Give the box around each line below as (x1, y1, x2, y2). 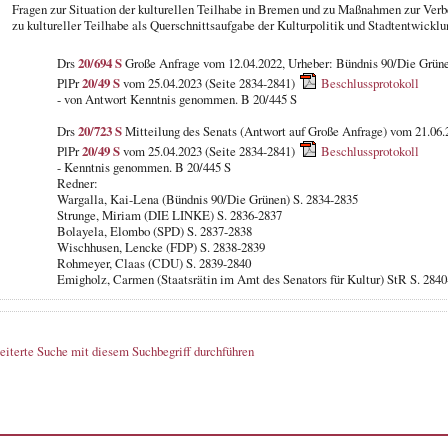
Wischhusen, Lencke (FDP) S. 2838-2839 (56, 237, 265, 256)
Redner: (56, 173, 98, 192)
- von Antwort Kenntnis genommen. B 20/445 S (56, 89, 297, 108)
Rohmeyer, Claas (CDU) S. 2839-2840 (56, 253, 251, 272)
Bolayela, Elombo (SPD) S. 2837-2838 (56, 221, 252, 240)
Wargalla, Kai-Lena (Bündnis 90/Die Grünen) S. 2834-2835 (56, 189, 358, 208)
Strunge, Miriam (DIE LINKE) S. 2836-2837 (56, 205, 282, 224)
